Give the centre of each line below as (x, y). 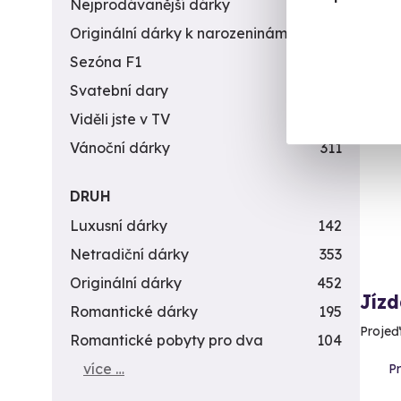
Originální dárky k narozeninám (179, 33)
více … (104, 369)
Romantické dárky (134, 311)
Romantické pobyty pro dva (166, 340)
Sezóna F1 (106, 62)
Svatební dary (119, 90)
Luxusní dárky (119, 226)
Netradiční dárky (129, 254)
